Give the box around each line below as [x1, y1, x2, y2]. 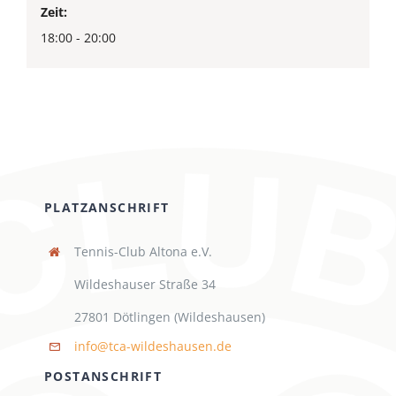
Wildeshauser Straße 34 [73, 275, 216, 293]
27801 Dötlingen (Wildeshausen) [73, 308, 265, 325]
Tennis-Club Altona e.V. [73, 242, 212, 260]
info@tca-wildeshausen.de [73, 337, 232, 354]
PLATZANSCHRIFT [43, 198, 170, 216]
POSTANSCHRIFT [43, 367, 163, 385]
